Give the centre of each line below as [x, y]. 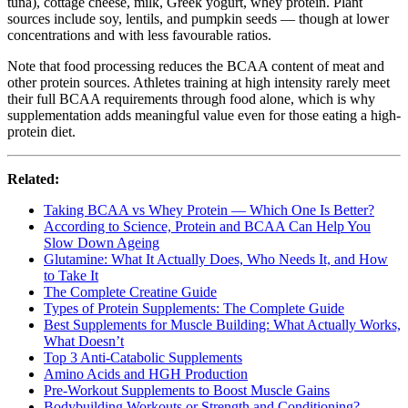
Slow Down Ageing [102, 242]
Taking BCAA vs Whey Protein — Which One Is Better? [209, 209]
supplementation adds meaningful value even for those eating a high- [204, 115]
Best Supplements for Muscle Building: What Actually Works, [222, 324]
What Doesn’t [84, 341]
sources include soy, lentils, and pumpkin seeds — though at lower [198, 18]
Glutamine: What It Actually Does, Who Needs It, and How [216, 259]
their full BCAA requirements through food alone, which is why [191, 98]
